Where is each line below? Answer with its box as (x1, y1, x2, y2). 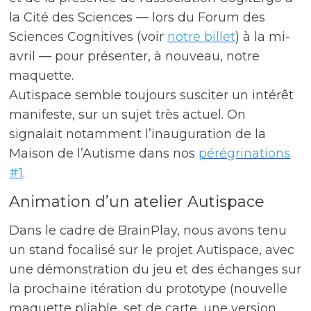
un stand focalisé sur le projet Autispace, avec (9, 242, 295, 258)
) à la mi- (235, 29, 291, 45)
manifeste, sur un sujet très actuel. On (9, 107, 246, 123)
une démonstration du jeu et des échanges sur (9, 262, 302, 278)
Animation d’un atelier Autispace (9, 192, 265, 212)
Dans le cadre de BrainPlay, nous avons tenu (9, 223, 287, 239)
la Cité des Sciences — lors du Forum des (9, 10, 266, 26)
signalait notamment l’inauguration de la (9, 126, 267, 142)
